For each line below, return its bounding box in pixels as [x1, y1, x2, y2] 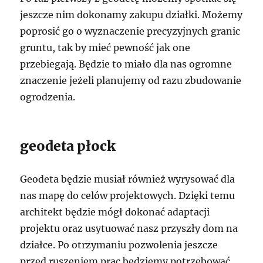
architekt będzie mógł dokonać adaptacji [20, 206, 210, 218]
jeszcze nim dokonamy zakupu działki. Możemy [20, 9, 243, 21]
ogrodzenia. [20, 91, 76, 103]
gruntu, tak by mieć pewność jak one [20, 42, 191, 54]
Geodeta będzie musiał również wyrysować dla [20, 173, 235, 186]
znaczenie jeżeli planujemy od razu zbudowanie [20, 75, 242, 87]
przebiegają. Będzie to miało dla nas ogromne [20, 58, 232, 70]
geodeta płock [20, 137, 116, 155]
